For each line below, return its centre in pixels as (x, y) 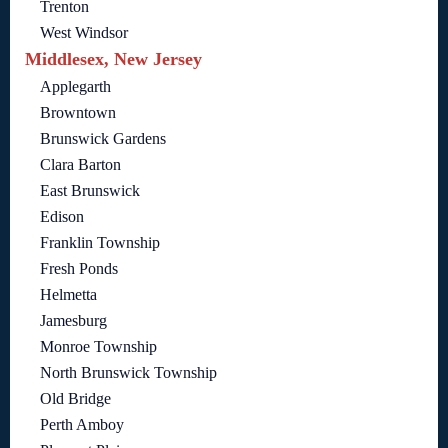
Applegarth (75, 87)
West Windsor (84, 33)
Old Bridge (75, 399)
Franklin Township (100, 243)
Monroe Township (98, 347)
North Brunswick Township (128, 373)
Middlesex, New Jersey (113, 59)
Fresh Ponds (79, 269)
